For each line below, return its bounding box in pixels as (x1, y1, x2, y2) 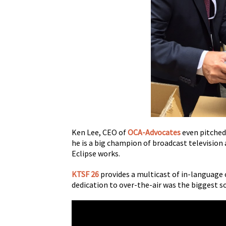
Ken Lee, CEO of (72, 127, 128, 138)
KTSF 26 (72, 169, 99, 180)
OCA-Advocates (128, 127, 181, 138)
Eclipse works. (72, 148, 120, 159)
